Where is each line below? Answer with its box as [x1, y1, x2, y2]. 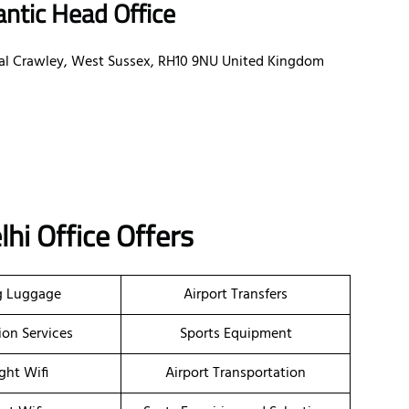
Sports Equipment [179, 322, 292, 347]
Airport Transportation [165, 362, 306, 386]
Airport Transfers [184, 283, 288, 308]
